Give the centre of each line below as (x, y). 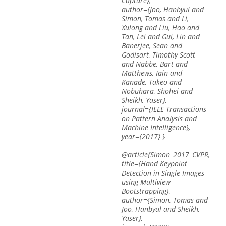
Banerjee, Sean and (152, 46)
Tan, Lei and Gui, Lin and (160, 37)
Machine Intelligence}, (156, 127)
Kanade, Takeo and (151, 82)
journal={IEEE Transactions (164, 109)
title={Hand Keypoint (154, 164)
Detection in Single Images (163, 173)
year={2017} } (143, 136)
